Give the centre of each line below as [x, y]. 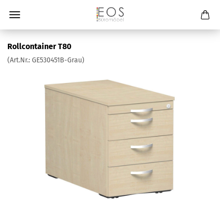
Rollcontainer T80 [39, 46]
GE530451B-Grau [57, 60]
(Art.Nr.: [20, 60]
